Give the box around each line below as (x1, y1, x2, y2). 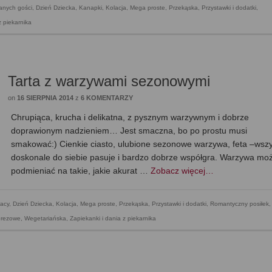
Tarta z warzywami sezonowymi (8, 73, 211, 90)
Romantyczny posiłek (210, 200, 269, 208)
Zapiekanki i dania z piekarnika (70, 215, 156, 222)
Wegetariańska (24, 215, 66, 222)
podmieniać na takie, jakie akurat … (11, 166, 151, 176)
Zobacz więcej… (151, 166, 214, 176)
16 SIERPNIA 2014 (17, 94, 74, 102)
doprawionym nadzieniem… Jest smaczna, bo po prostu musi (11, 126, 248, 136)
